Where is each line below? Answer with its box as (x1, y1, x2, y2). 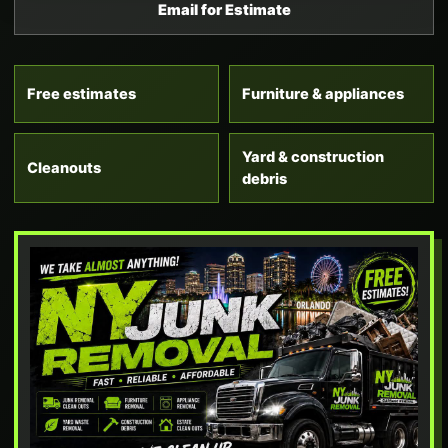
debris (242, 170, 287, 188)
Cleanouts (27, 159, 101, 177)
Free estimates (27, 85, 136, 103)
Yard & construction (242, 148, 384, 166)
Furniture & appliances (242, 85, 404, 103)
